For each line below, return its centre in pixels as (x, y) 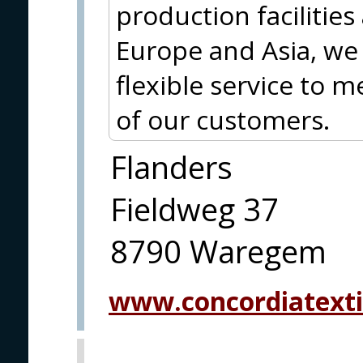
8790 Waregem (218, 252)
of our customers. (223, 120)
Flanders (171, 167)
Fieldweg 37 (194, 209)
